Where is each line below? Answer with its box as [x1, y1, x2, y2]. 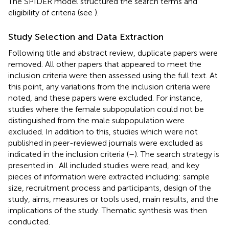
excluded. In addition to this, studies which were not [8, 126, 198, 136]
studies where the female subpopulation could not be [8, 104, 204, 114]
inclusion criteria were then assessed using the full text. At [8, 70, 218, 80]
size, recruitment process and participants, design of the [8, 182, 211, 193]
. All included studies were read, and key [55, 160, 199, 170]
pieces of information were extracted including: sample [8, 171, 210, 181]
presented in [8, 160, 55, 170]
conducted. [8, 216, 50, 226]
